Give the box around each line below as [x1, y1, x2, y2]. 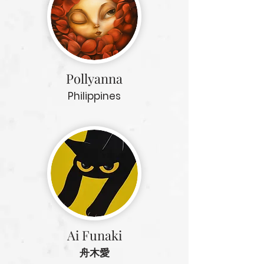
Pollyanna [66, 70, 123, 87]
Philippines [68, 89, 121, 103]
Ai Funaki [67, 226, 122, 244]
